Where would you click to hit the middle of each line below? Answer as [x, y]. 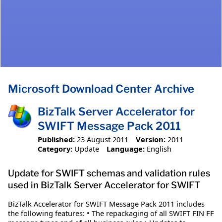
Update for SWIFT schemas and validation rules [109, 173]
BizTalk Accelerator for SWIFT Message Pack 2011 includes [106, 203]
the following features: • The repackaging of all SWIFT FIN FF [111, 213]
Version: [150, 139]
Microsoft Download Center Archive [101, 89]
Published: [56, 139]
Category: [55, 148]
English [159, 148]
